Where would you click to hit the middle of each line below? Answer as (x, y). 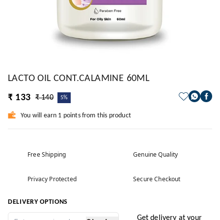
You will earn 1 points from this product (76, 116)
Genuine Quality (156, 154)
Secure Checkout (157, 179)
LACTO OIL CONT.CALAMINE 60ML (79, 79)
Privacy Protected (52, 179)
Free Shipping (47, 154)
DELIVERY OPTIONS (38, 202)
